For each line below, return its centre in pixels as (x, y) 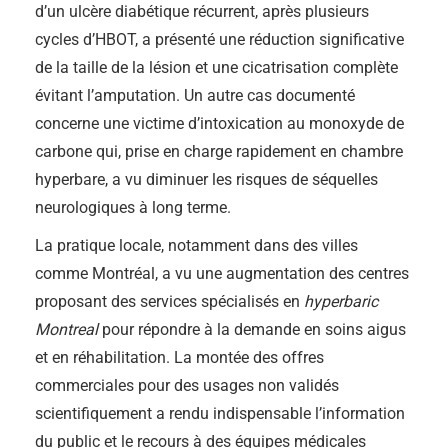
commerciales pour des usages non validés (187, 385)
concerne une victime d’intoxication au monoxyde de (219, 123)
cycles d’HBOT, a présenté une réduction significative (219, 39)
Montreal (66, 329)
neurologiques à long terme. (133, 207)
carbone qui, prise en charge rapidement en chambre (219, 151)
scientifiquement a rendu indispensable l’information (220, 413)
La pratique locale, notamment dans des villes (196, 245)
